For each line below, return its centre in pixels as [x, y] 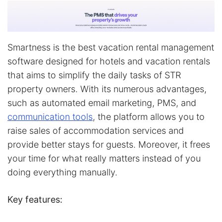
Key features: [35, 199]
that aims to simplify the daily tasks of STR [94, 75]
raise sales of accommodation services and [96, 131]
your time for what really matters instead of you [104, 158]
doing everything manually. [62, 172]
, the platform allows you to [149, 117]
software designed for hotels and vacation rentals [109, 61]
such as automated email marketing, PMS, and [102, 103]
